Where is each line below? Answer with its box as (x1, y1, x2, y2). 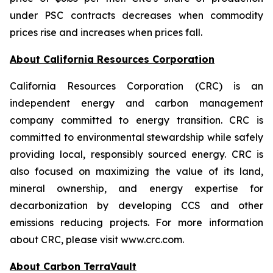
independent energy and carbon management (10, 97, 263, 109)
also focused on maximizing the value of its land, (10, 165, 263, 177)
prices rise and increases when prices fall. (10, 26, 202, 38)
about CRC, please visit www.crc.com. (10, 233, 184, 246)
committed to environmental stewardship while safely (10, 131, 263, 143)
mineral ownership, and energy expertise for (10, 182, 263, 194)
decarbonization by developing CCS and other (10, 199, 263, 211)
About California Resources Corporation (10, 53, 214, 65)
